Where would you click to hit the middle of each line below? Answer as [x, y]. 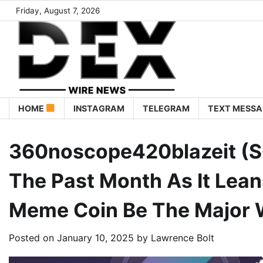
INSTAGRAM [99, 108]
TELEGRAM [166, 108]
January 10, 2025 [95, 238]
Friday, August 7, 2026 [58, 11]
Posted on [33, 238]
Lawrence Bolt [183, 238]
